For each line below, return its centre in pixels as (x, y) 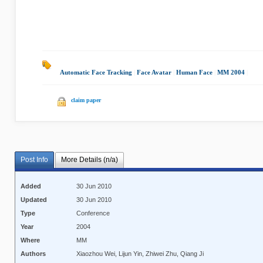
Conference (93, 213)
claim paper (86, 100)
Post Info (34, 160)
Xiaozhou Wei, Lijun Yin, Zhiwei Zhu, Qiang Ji (140, 254)
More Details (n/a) (89, 160)
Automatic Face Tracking (96, 72)
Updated (34, 200)
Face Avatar (154, 72)
